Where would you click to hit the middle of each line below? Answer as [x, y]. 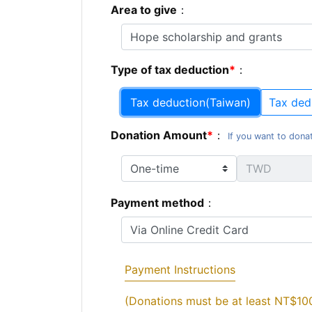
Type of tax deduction [170, 69]
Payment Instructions [180, 269]
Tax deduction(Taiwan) [191, 102]
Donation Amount [159, 135]
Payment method [158, 202]
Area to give [144, 9]
